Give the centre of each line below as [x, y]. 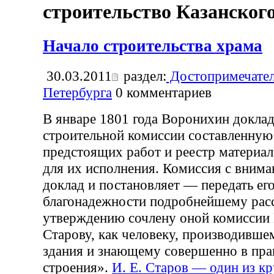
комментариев [167, 92]
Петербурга [77, 92]
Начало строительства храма [153, 46]
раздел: [143, 76]
